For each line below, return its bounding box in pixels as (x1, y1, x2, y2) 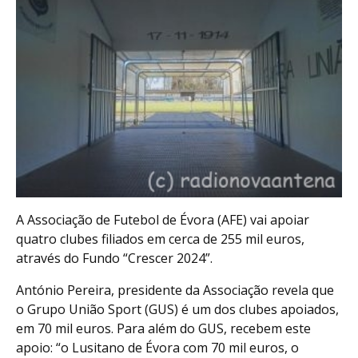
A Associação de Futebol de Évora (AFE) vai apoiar (16, 211, 309, 229)
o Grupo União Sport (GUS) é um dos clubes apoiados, (16, 300, 339, 319)
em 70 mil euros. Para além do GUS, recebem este (16, 320, 311, 338)
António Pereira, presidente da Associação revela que (16, 281, 334, 300)
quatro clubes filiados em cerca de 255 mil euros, (16, 230, 304, 249)
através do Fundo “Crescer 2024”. (16, 249, 213, 268)
